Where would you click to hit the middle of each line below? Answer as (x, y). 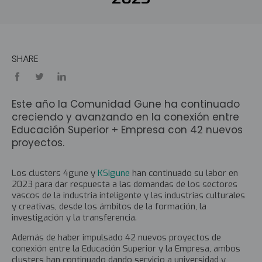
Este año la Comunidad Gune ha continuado (126, 104)
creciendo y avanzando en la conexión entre (125, 117)
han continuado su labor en (184, 173)
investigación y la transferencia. (74, 217)
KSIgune (114, 173)
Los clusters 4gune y (55, 173)
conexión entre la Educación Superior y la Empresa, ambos (126, 248)
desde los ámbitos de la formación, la (133, 206)
